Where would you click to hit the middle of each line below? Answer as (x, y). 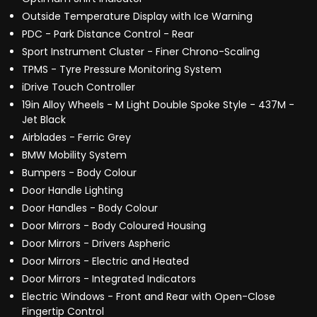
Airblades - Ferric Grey (76, 138)
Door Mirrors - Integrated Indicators (109, 279)
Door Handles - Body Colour (90, 208)
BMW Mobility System (74, 155)
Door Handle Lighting (73, 191)
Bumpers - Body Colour (79, 173)
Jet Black (44, 120)
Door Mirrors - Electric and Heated (105, 261)
